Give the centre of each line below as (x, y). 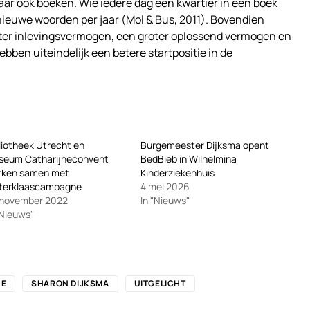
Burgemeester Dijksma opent (204, 145)
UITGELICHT (160, 283)
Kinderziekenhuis (177, 173)
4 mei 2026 (165, 186)
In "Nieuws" (165, 200)
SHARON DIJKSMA (70, 283)
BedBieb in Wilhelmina (188, 159)
